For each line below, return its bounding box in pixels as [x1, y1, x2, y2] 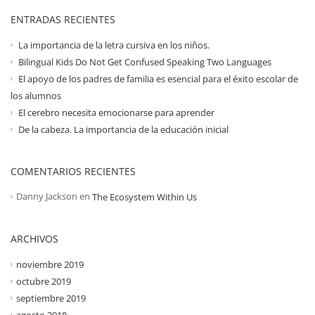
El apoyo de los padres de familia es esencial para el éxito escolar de [18, 72, 298, 85]
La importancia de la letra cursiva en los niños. [18, 38, 210, 51]
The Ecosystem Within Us [92, 190, 197, 203]
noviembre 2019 [16, 257, 84, 271]
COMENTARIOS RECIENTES [11, 164, 136, 178]
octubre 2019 [16, 274, 71, 288]
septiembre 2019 [16, 291, 86, 304]
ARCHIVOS [11, 231, 58, 245]
